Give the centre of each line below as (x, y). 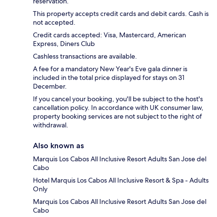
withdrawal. (51, 125)
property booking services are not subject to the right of (117, 116)
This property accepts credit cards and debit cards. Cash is (121, 13)
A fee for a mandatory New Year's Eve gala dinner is (110, 69)
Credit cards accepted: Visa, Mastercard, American (109, 35)
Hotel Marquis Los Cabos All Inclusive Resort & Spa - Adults (121, 180)
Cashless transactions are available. (85, 56)
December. (50, 86)
